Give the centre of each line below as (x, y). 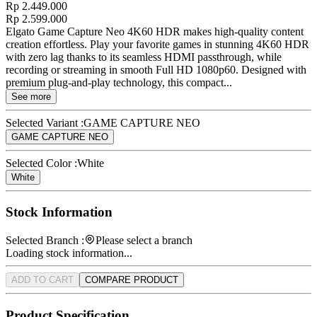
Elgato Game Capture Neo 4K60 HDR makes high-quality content (155, 31)
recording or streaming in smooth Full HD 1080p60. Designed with (156, 69)
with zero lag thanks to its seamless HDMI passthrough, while (144, 57)
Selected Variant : (45, 122)
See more (31, 96)
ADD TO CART (42, 280)
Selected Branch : (45, 241)
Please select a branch (144, 241)
